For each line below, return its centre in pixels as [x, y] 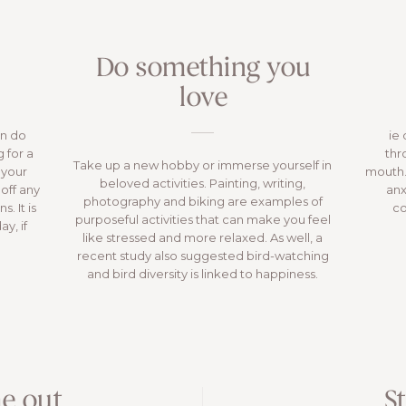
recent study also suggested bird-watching [203, 256]
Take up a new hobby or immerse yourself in [203, 165]
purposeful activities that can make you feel [203, 220]
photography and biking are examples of [203, 202]
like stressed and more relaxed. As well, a [203, 238]
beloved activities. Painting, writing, [203, 184]
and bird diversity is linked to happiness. [203, 274]
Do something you [203, 70]
